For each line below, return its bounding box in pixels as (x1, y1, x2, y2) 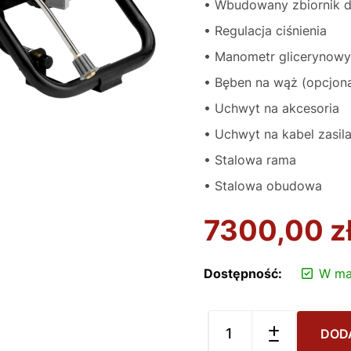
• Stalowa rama (204, 152, 296, 168)
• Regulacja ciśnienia (204, 23, 327, 38)
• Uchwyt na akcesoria (204, 100, 339, 116)
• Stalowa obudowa (204, 178, 322, 194)
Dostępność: (204, 266, 282, 281)
